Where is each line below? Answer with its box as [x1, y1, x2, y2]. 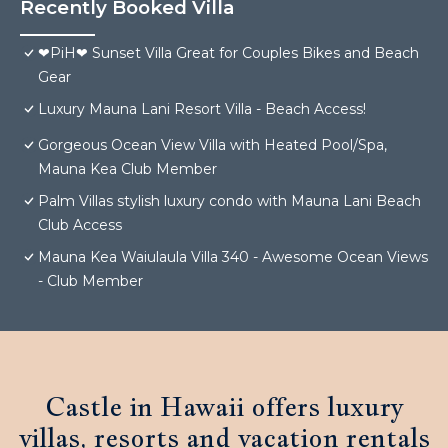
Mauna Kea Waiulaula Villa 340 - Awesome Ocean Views [38, 248, 428, 267]
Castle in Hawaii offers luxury [45, 389, 403, 425]
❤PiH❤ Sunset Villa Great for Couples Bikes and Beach [38, 44, 419, 63]
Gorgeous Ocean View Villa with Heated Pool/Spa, [38, 136, 387, 155]
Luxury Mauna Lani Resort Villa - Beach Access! [38, 100, 366, 119]
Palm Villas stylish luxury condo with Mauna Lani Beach [38, 192, 421, 211]
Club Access [38, 216, 122, 235]
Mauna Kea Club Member [38, 160, 217, 179]
